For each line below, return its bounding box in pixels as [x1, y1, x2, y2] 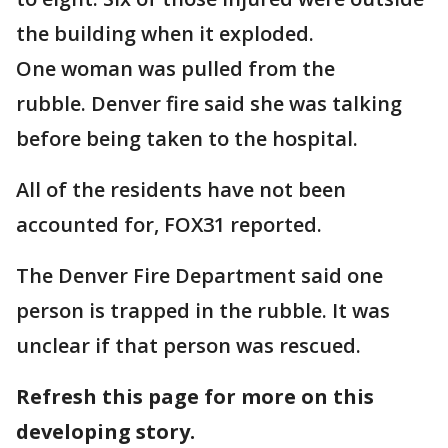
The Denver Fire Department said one [16, 262, 383, 289]
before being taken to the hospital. [16, 125, 358, 152]
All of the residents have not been [16, 176, 346, 203]
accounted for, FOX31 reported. [16, 211, 322, 238]
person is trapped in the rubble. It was [16, 297, 390, 324]
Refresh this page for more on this [16, 383, 374, 410]
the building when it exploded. [16, 20, 314, 47]
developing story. [16, 418, 195, 445]
